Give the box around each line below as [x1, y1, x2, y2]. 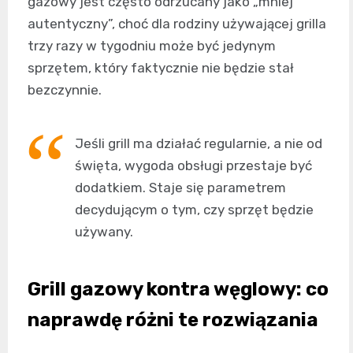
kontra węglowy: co [143, 277, 329, 300]
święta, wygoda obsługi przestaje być [75, 157, 312, 173]
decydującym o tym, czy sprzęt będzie [75, 201, 314, 217]
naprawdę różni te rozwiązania [28, 308, 318, 331]
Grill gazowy [28, 277, 143, 300]
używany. [75, 223, 133, 240]
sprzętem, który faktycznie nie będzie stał [28, 59, 294, 76]
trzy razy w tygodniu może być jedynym [28, 37, 276, 54]
